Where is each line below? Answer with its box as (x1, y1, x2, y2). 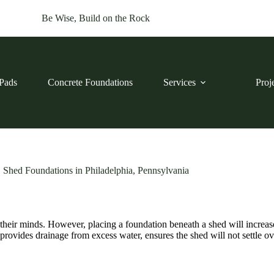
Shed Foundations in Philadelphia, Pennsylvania (2, 165, 189, 176)
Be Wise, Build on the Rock (42, 13, 150, 23)
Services (163, 77, 196, 87)
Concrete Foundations (47, 77, 133, 87)
